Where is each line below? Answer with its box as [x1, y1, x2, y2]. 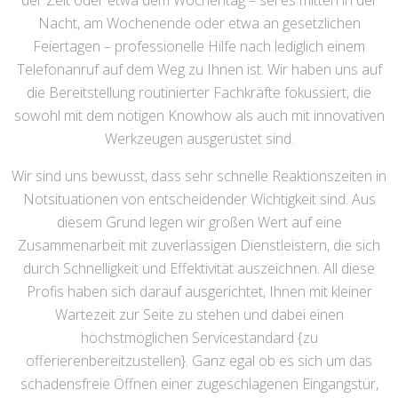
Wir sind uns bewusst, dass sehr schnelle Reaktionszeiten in [12, 166, 386, 187]
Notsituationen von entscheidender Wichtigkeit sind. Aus [22, 189, 376, 210]
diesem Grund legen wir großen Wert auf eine [56, 212, 342, 233]
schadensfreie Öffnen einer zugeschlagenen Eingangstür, [20, 374, 378, 394]
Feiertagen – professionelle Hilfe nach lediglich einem [33, 36, 365, 57]
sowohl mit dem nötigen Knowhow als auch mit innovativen [13, 106, 385, 126]
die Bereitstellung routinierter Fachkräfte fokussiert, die [27, 83, 371, 103]
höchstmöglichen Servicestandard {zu [80, 328, 318, 348]
